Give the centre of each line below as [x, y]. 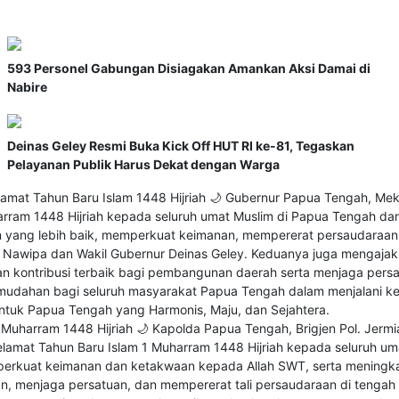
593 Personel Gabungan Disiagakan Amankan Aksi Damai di [189, 69]
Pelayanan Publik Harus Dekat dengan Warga [143, 165]
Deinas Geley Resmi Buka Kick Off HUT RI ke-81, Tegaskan [181, 146]
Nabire [27, 87]
